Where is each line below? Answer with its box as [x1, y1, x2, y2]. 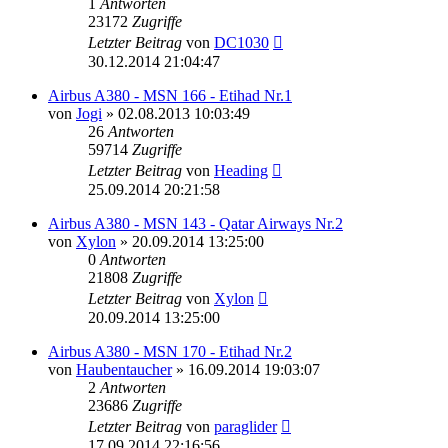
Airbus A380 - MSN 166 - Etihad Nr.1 [48, 86, 292, 104]
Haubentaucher [76, 360, 172, 378]
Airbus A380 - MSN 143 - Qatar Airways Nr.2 [48, 214, 343, 232]
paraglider [214, 417, 277, 435]
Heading [214, 161, 268, 179]
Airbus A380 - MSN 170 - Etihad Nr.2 [48, 342, 292, 360]
